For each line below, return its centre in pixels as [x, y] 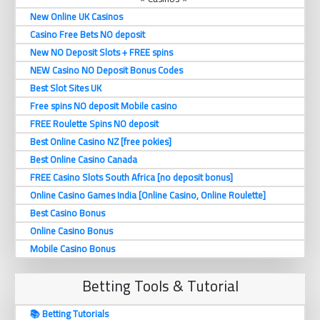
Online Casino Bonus [71, 231]
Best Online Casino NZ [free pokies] [101, 142]
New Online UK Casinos [76, 17]
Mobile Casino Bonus [72, 249]
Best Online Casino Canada [84, 160]
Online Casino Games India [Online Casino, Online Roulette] [148, 195]
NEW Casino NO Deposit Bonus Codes [106, 70]
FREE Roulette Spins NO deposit [94, 124]
